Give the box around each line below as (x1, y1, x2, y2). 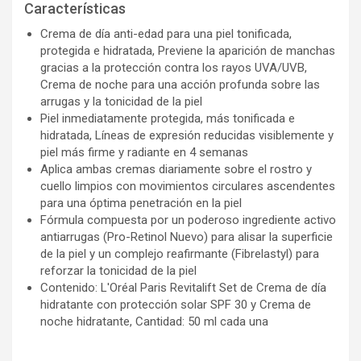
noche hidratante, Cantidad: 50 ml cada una (40, 313, 268, 329)
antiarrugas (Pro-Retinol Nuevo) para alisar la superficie (40, 229, 333, 244)
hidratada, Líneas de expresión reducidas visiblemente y (40, 127, 334, 143)
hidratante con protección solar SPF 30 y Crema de (40, 297, 311, 312)
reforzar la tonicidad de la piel (40, 263, 197, 278)
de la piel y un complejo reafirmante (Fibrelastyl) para (40, 246, 319, 261)
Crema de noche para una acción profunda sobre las (40, 77, 320, 92)
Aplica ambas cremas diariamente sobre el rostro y (40, 161, 312, 176)
